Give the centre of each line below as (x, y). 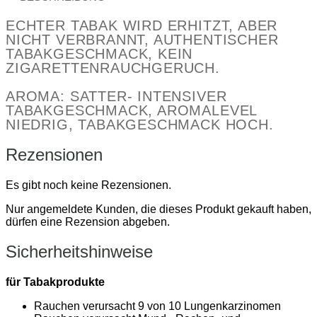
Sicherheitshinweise (79, 252)
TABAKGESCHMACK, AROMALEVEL (132, 111)
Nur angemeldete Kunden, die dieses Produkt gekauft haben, (158, 209)
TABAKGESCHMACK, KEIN (99, 54)
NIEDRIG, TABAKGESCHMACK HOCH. (140, 125)
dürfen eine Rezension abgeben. (88, 222)
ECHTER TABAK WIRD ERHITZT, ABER (142, 26)
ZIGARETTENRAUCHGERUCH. (113, 68)
